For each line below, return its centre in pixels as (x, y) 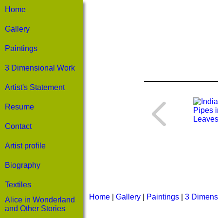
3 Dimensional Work (40, 68)
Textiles (18, 185)
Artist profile (25, 146)
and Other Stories (35, 209)
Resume (19, 107)
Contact (18, 126)
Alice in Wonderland (40, 200)
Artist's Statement (35, 87)
